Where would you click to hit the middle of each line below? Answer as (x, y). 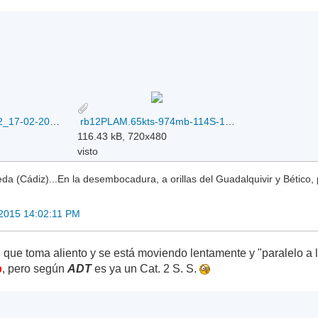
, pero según (35, 268)
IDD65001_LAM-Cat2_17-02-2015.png (55, 121)
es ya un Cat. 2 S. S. (146, 268)
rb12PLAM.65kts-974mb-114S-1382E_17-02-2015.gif (230, 121)
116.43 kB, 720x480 (122, 136)
